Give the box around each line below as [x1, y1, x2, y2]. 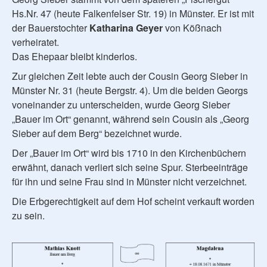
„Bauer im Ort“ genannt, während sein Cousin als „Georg [12, 112, 249, 126]
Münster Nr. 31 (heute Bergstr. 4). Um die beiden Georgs [12, 83, 248, 98]
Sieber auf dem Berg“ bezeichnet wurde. [12, 126, 182, 141]
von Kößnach [163, 21, 222, 35]
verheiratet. [12, 35, 59, 49]
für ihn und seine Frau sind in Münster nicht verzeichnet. [12, 175, 247, 189]
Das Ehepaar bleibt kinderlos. [12, 49, 137, 64]
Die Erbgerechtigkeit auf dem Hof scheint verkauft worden [12, 194, 254, 209]
